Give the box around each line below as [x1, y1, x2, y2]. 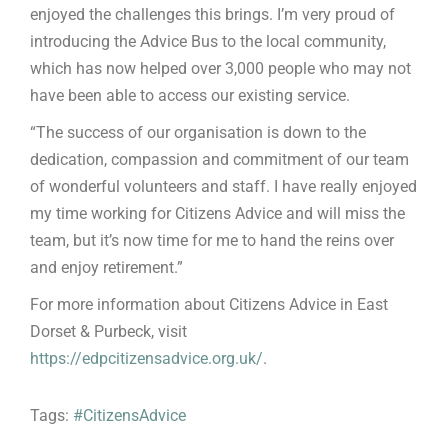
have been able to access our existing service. [30, 86, 350, 106]
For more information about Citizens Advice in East [30, 295, 388, 315]
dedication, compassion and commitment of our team [30, 150, 409, 170]
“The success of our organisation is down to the [30, 123, 366, 143]
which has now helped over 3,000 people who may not [30, 59, 411, 79]
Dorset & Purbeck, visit [30, 322, 187, 342]
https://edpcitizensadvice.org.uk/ [30, 349, 263, 369]
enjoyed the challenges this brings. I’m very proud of [30, 5, 395, 25]
